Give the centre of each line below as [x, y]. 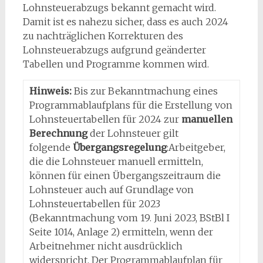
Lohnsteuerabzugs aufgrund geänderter [114, 50]
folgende [51, 147]
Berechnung [58, 133]
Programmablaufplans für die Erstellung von [131, 105]
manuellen [207, 119]
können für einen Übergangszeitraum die [125, 176]
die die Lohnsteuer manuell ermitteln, [116, 161]
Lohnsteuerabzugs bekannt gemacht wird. [119, 8]
